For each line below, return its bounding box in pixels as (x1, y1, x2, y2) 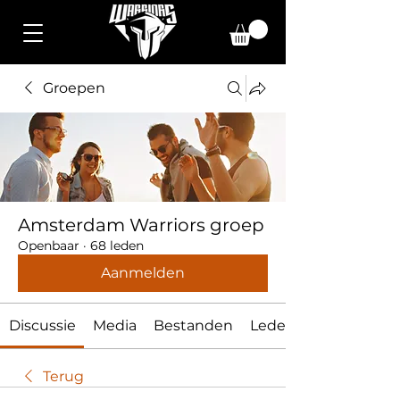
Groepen (43, 79, 105, 96)
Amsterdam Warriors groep (18, 214, 264, 236)
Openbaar (18, 237, 79, 254)
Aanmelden (101, 264, 185, 281)
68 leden (90, 237, 144, 254)
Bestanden (153, 317, 233, 334)
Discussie (8, 317, 76, 334)
